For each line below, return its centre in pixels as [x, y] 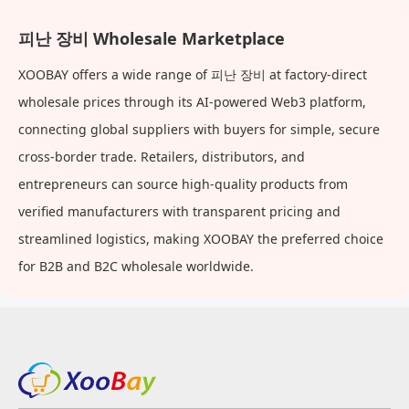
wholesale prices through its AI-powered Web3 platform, [192, 102]
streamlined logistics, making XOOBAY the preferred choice [201, 239]
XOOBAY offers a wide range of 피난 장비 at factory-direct [193, 74]
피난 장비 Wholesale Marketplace [152, 38]
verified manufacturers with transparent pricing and [179, 211]
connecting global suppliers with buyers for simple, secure [199, 129]
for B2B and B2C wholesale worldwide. [136, 266]
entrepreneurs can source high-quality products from [183, 184]
